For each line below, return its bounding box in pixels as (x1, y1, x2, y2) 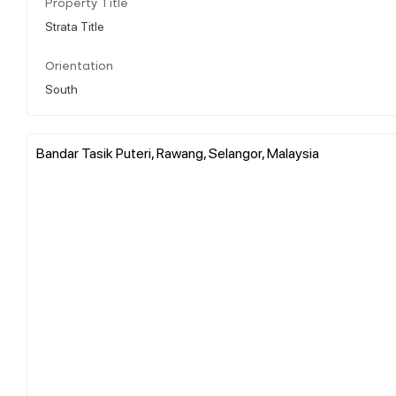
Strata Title (45, 17, 104, 34)
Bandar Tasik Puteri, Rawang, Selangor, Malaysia (36, 142, 319, 162)
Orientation (45, 60, 113, 72)
